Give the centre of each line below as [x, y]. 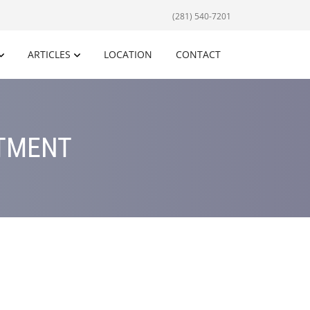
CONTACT [198, 54]
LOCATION [128, 54]
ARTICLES [49, 54]
